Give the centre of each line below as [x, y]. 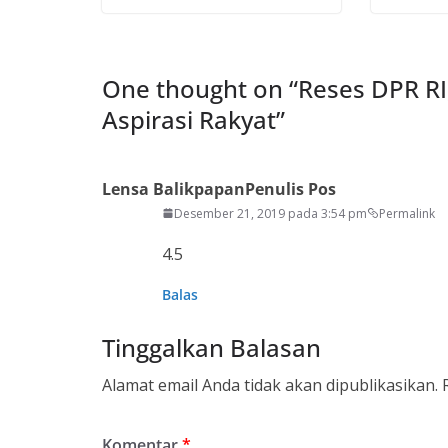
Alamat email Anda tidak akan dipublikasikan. [270, 384]
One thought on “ [200, 88]
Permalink [407, 213]
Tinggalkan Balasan [211, 347]
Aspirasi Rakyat [189, 119]
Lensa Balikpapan [173, 188]
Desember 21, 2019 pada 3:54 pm [270, 213]
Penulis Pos [290, 188]
